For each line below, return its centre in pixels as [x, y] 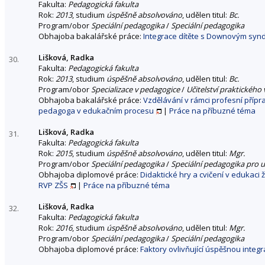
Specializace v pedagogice [135, 89]
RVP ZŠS [53, 185]
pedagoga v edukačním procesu [96, 110]
